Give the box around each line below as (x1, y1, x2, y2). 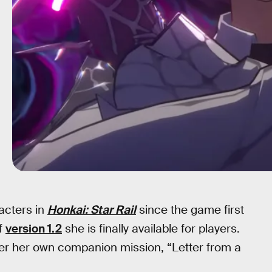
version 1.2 (5, 221, 62, 236)
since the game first (136, 202, 244, 217)
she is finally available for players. (62, 221, 240, 236)
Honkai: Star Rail (47, 202, 136, 217)
